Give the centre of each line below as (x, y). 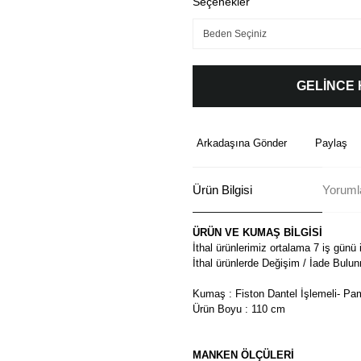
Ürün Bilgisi (222, 189)
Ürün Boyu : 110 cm (239, 309)
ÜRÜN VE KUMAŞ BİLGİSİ (257, 232)
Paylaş (331, 143)
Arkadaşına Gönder (242, 143)
